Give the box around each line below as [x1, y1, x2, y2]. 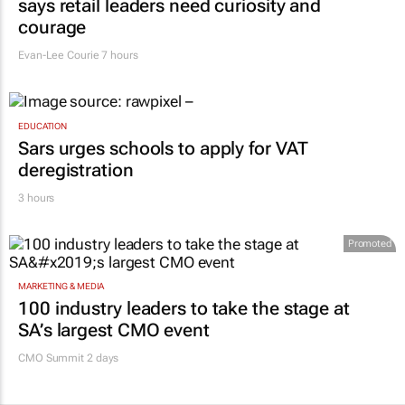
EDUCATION [18, 120, 68, 131]
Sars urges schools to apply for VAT [18, 137, 308, 159]
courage [18, 16, 87, 39]
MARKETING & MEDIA [18, 281, 105, 292]
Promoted [347, 237, 391, 250]
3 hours [18, 191, 55, 204]
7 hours [99, 49, 138, 62]
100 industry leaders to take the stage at [18, 297, 350, 320]
